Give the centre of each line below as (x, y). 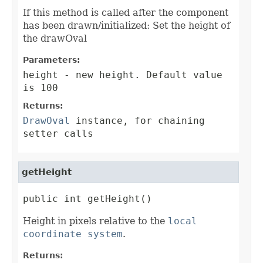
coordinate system (73, 234)
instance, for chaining (137, 121)
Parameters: (52, 60)
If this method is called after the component (126, 13)
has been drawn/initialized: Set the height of (127, 26)
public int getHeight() (87, 199)
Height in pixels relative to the (95, 221)
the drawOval (55, 39)
